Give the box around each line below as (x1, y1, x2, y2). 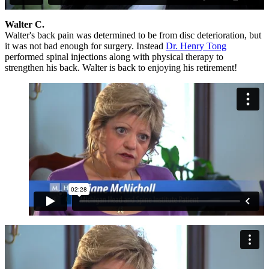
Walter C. (5, 19, 44, 30)
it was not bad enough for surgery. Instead (5, 41, 166, 52)
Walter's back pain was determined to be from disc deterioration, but (5, 30, 261, 41)
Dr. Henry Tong (166, 41, 226, 52)
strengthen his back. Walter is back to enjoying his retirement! (5, 62, 237, 73)
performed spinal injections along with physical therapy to (5, 52, 223, 62)
